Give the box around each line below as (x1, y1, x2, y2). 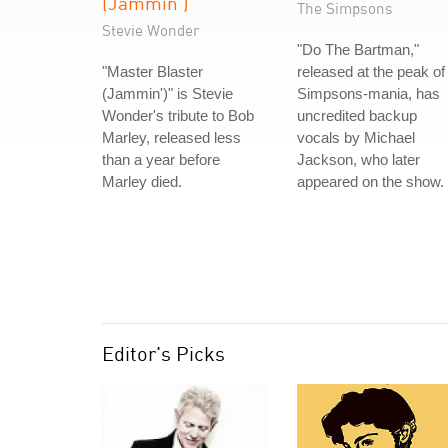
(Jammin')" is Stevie (102, 85, 233, 102)
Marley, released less (102, 129, 241, 146)
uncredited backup (297, 107, 417, 124)
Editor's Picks (102, 341, 225, 366)
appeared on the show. (297, 173, 444, 190)
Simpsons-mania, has (297, 85, 440, 102)
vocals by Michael (297, 129, 415, 146)
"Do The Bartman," (297, 41, 419, 58)
